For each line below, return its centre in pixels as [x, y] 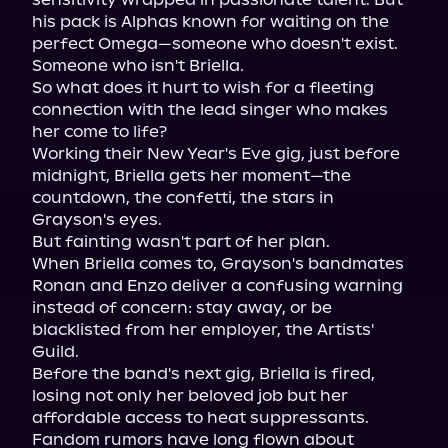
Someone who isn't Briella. [138, 65]
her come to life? [99, 131]
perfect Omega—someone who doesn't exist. [215, 43]
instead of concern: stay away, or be [182, 307]
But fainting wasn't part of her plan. [181, 241]
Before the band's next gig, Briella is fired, [203, 373]
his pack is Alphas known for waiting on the [210, 21]
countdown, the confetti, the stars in [183, 197]
